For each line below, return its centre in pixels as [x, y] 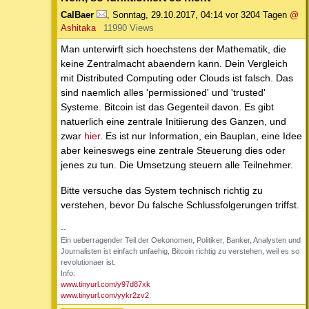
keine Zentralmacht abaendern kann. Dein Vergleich [174, 63]
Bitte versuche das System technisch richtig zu [162, 190]
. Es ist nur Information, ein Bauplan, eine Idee [201, 136]
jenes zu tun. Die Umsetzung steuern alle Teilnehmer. [177, 165]
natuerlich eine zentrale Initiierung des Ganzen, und [173, 121]
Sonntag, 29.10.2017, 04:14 [168, 14]
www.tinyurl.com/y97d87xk [106, 284]
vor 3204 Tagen [256, 14]
